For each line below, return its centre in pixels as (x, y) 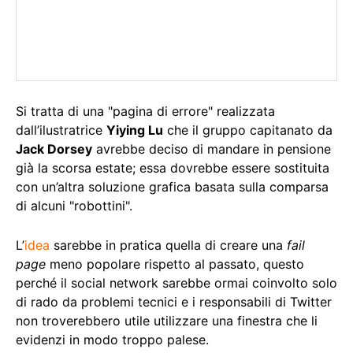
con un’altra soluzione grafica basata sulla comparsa (172, 186)
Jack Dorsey (54, 149)
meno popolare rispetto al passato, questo (175, 264)
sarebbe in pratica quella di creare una (168, 245)
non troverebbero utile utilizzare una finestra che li (167, 320)
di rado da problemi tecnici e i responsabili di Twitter (174, 301)
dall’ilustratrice (61, 130)
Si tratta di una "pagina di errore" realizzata (145, 111)
